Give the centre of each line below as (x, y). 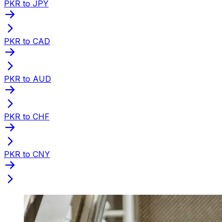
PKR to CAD (27, 41)
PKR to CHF (27, 116)
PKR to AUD (28, 79)
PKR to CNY (27, 154)
